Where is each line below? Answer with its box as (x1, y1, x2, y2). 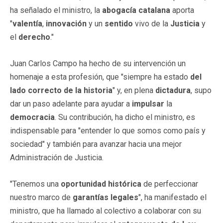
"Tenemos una (10, 179, 61, 189)
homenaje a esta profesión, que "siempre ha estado (10, 72, 190, 82)
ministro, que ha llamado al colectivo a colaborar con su (10, 206, 201, 216)
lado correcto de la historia (10, 85, 112, 95)
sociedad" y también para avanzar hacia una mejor (10, 139, 182, 149)
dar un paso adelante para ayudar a (10, 99, 132, 109)
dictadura (155, 85, 191, 95)
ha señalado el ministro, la (10, 5, 102, 15)
